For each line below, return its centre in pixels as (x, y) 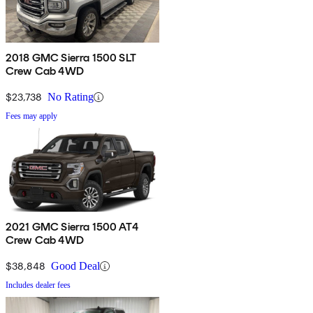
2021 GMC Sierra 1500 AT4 (72, 227)
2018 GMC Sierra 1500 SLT (71, 58)
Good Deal (75, 266)
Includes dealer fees (38, 285)
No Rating (71, 97)
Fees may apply (31, 116)
